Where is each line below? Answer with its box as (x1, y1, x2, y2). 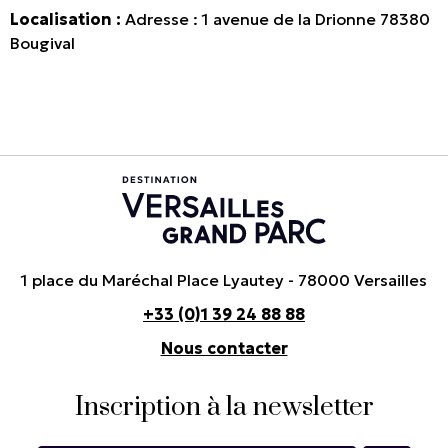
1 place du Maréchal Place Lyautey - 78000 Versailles (21, 270, 427, 291)
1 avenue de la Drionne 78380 (202, 9, 430, 30)
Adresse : (125, 9, 198, 30)
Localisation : (10, 9, 125, 30)
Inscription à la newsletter (74, 391, 374, 425)
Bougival (10, 33, 75, 54)
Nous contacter (160, 338, 288, 359)
